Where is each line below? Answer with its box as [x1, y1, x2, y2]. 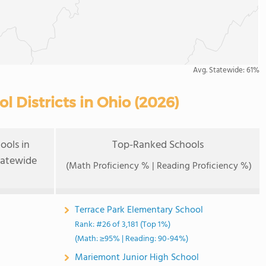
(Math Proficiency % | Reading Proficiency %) [66, 159, 252, 174]
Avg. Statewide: [193, 64, 246, 77]
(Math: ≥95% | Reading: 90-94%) [75, 232, 189, 246]
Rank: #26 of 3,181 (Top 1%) [75, 218, 171, 232]
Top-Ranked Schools [112, 137, 204, 154]
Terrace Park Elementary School [75, 202, 204, 218]
